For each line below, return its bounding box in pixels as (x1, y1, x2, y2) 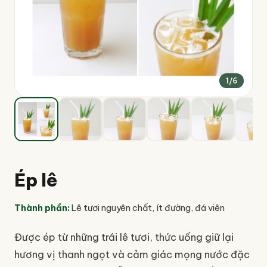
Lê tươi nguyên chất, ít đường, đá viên (72, 202, 225, 214)
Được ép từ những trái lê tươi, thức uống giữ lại (14, 231, 234, 244)
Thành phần (14, 202, 67, 214)
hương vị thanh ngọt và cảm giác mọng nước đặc (14, 248, 250, 261)
